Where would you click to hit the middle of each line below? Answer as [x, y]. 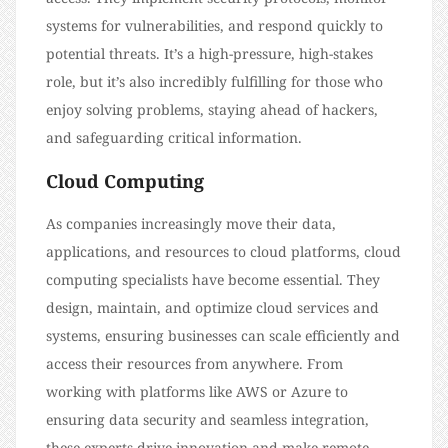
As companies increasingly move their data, [191, 223]
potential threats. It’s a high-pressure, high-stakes [209, 53]
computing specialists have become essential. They [213, 279]
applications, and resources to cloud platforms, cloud [223, 251]
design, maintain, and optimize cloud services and [212, 307]
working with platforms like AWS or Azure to [197, 391]
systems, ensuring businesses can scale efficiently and [223, 335]
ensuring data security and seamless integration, [207, 419]
